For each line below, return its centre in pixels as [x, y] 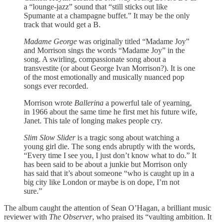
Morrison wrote [49, 103]
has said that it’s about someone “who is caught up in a [109, 173]
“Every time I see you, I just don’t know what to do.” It [110, 155]
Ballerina [89, 103]
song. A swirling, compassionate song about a [95, 59]
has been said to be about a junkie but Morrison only [106, 164]
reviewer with [27, 217]
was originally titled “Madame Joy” [133, 41]
